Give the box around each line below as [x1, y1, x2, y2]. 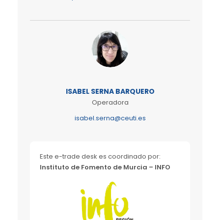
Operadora [91, 98, 129, 107]
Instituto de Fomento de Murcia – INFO [40, 163, 170, 172]
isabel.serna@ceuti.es [74, 113, 146, 123]
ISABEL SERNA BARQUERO [65, 86, 155, 96]
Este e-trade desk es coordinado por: [40, 152, 161, 161]
